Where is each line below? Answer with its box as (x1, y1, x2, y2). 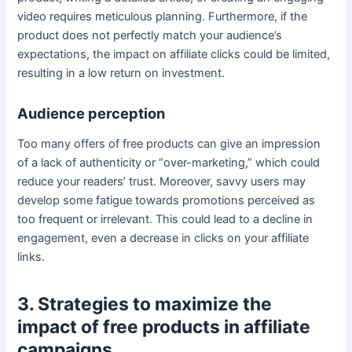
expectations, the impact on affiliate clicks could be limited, (17, 47, 331, 62)
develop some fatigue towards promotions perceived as (17, 193, 316, 208)
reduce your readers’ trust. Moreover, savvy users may (17, 174, 306, 189)
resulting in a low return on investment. (17, 66, 225, 81)
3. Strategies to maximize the (17, 293, 273, 316)
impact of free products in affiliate (17, 316, 311, 339)
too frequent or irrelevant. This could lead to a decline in (17, 212, 313, 227)
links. (17, 250, 46, 265)
